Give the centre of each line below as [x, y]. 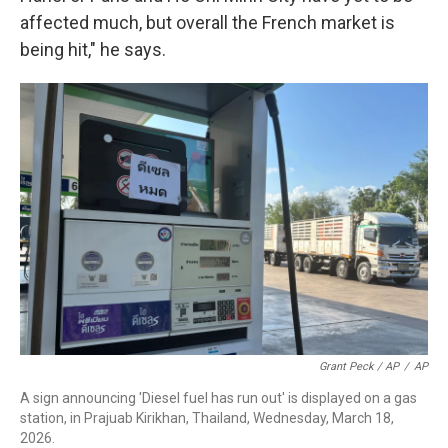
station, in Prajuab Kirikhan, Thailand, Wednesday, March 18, [207, 418]
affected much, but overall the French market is [207, 22]
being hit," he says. [93, 49]
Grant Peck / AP [359, 366]
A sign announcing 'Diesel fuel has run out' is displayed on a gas [218, 398]
